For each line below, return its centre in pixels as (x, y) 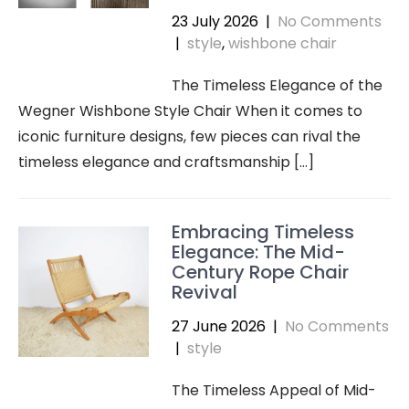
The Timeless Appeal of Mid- (273, 390)
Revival (204, 292)
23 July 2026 (215, 21)
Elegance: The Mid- (258, 252)
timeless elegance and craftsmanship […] (166, 162)
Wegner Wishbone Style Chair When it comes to (190, 111)
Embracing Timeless (262, 232)
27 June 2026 (218, 326)
